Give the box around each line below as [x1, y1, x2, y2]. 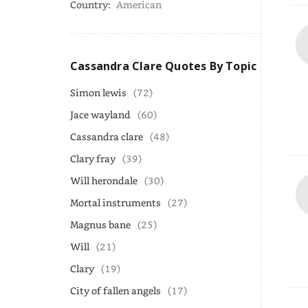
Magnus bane [70, 218, 131, 231]
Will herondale [70, 174, 137, 187]
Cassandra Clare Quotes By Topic [70, 58, 257, 74]
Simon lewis [70, 86, 126, 99]
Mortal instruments [70, 196, 161, 209]
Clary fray [70, 152, 115, 165]
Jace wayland [70, 108, 131, 121]
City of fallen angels [70, 284, 161, 297]
